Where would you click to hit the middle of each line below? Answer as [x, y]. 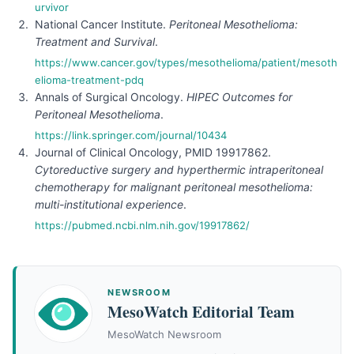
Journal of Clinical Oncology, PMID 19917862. [153, 152]
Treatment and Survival [95, 41]
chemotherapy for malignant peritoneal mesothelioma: [174, 187]
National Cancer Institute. [102, 24]
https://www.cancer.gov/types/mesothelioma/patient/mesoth [186, 62]
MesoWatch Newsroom [164, 334]
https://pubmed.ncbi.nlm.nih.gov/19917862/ [142, 225]
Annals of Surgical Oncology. [111, 97]
